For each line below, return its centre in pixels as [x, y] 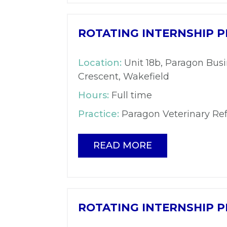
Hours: [93, 95]
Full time [130, 95]
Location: [100, 63]
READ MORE [123, 145]
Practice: [99, 114]
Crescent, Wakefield [124, 76]
